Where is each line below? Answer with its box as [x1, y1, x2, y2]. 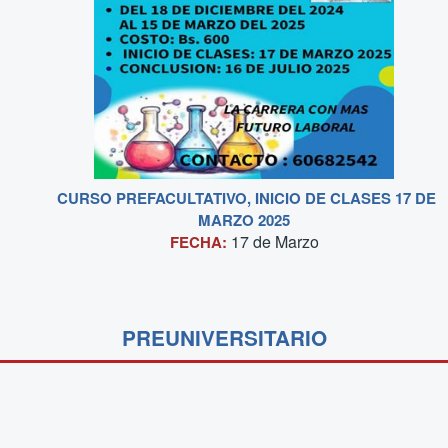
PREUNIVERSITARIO [121, 322, 327, 352]
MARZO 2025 [198, 209, 291, 232]
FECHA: [169, 231, 231, 254]
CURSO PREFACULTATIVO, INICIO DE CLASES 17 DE [57, 187, 436, 210]
